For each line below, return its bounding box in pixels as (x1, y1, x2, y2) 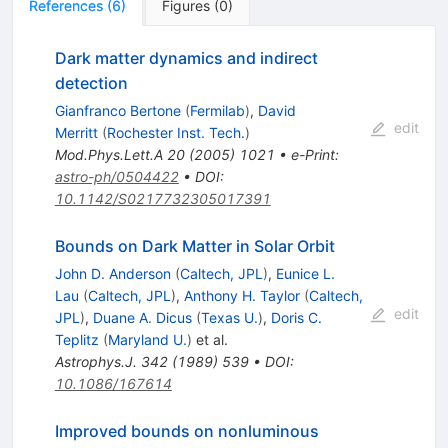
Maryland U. (107, 330, 187, 348)
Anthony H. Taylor (183, 286, 300, 304)
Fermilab (189, 101, 245, 119)
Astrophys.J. (54, 352, 137, 370)
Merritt (54, 123, 98, 141)
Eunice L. (275, 264, 335, 282)
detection (54, 72, 128, 93)
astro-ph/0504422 (54, 167, 179, 185)
